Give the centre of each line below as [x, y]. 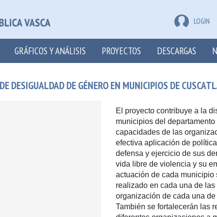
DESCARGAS [177, 51]
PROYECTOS [121, 51]
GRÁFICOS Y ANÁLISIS [50, 51]
